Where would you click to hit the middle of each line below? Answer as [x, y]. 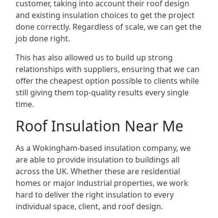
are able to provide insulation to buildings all [98, 160]
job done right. [43, 38]
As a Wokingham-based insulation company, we [103, 148]
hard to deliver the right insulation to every [95, 195]
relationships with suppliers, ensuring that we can [108, 69]
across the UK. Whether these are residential [98, 171]
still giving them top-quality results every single [102, 92]
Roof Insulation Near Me [100, 126]
